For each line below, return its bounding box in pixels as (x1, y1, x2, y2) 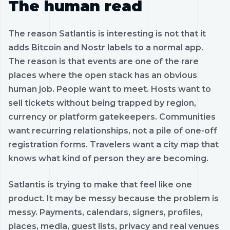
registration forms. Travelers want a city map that (8, 139, 219, 149)
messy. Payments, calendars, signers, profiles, (8, 207, 203, 217)
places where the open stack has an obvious (8, 70, 197, 80)
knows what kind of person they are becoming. (8, 153, 208, 163)
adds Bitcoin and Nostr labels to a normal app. (8, 42, 203, 52)
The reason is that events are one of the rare (8, 56, 199, 66)
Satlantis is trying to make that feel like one (8, 179, 192, 189)
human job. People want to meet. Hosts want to (8, 84, 211, 94)
